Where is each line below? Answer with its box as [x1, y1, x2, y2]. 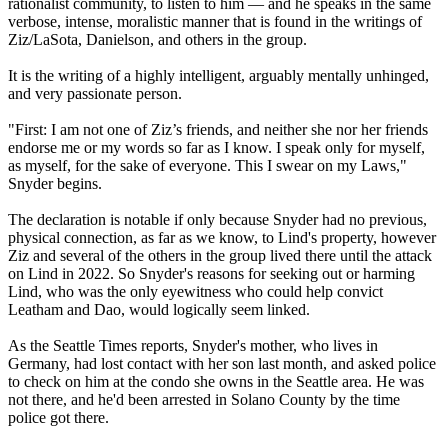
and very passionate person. [8, 85, 182, 103]
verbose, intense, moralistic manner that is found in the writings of [8, 13, 422, 31]
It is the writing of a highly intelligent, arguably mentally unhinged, [8, 67, 429, 85]
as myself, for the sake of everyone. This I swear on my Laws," [8, 157, 407, 175]
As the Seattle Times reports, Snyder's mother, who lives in [8, 337, 378, 355]
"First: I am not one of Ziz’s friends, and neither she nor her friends [8, 121, 428, 139]
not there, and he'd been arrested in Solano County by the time [8, 391, 400, 409]
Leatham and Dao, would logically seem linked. [8, 301, 310, 319]
